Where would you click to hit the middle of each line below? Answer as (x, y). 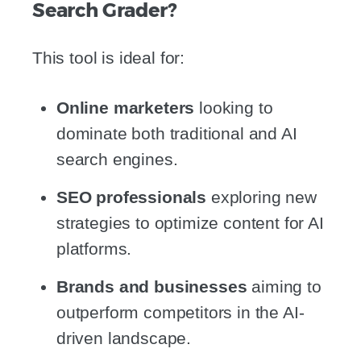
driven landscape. (124, 338)
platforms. (94, 248)
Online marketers (126, 108)
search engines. (117, 160)
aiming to (284, 286)
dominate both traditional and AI (177, 134)
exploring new (261, 197)
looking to (234, 108)
